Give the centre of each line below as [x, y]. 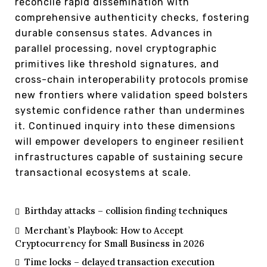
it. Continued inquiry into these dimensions [125, 126]
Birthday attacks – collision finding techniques [126, 211]
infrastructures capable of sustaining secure [129, 157]
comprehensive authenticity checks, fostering [132, 18]
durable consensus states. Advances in [114, 33]
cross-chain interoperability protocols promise [132, 80]
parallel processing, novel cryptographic [116, 49]
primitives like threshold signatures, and [117, 64]
